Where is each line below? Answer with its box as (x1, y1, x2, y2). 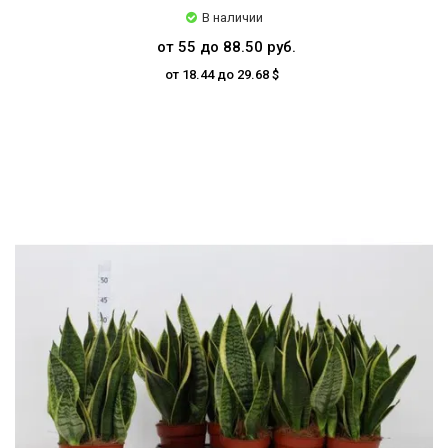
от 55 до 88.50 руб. (157, 38, 296, 56)
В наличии (201, 10, 263, 25)
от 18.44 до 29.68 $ (164, 67, 279, 82)
